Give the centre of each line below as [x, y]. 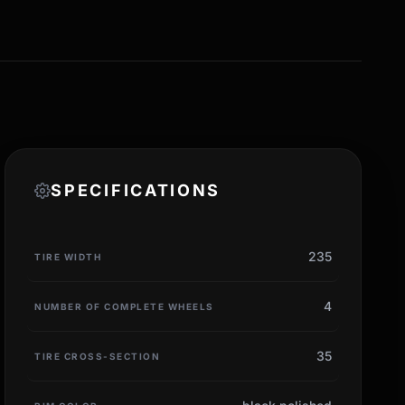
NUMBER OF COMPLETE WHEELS [124, 306]
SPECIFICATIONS [136, 190]
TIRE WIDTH [68, 256]
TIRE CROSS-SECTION [98, 356]
